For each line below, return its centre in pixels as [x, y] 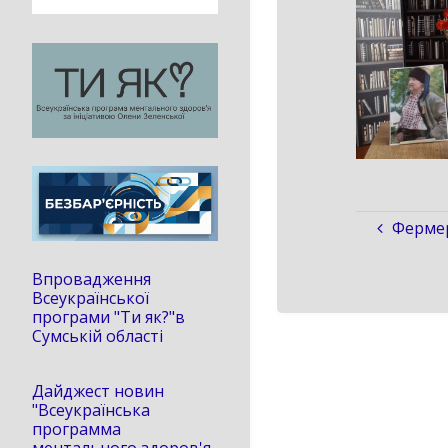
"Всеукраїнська [91, 410]
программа [76, 429]
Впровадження [93, 278]
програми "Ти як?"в [108, 316]
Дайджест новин [98, 391]
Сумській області [97, 335]
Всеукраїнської [90, 297]
